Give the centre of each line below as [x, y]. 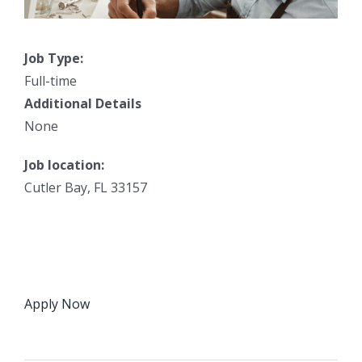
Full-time [51, 80]
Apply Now [57, 303]
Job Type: [54, 58]
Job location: [64, 164]
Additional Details [83, 103]
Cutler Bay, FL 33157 [86, 187]
